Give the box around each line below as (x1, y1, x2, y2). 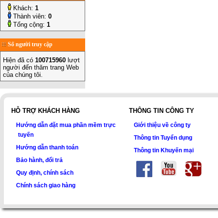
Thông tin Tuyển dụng (134, 134, 193, 141)
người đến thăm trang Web (3, 64, 79, 71)
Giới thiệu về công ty (134, 122, 191, 128)
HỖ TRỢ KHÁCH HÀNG (11, 107, 80, 114)
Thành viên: (11, 13, 48, 20)
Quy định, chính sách (16, 169, 73, 176)
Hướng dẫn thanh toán (16, 144, 78, 150)
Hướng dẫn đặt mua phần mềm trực (16, 122, 116, 128)
